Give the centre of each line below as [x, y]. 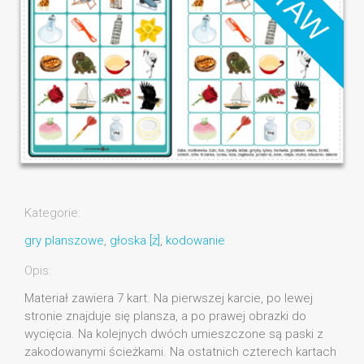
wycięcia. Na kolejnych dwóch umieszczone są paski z [174, 334]
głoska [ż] [135, 240]
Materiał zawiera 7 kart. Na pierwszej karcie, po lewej [169, 298]
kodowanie [195, 240]
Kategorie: [52, 212]
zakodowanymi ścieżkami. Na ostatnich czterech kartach [180, 351]
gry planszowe [64, 240]
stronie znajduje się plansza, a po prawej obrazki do [165, 316]
